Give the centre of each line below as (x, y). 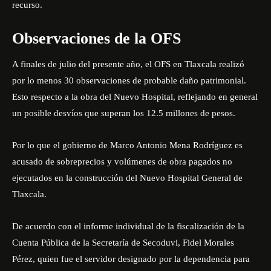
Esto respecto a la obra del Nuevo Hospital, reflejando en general (135, 97)
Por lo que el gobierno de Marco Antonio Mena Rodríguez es (127, 145)
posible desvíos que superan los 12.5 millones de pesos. (130, 113)
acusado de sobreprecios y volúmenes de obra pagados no (122, 162)
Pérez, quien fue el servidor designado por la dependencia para (131, 259)
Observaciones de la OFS (96, 38)
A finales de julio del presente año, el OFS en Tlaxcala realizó (128, 64)
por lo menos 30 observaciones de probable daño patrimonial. (129, 80)
